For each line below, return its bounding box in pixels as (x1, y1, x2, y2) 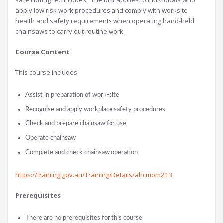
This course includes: (15, 68, 79, 77)
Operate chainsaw (25, 134, 76, 142)
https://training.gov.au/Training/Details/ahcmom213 (15, 170, 173, 180)
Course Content (15, 47, 70, 57)
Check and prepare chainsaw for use (25, 120, 126, 127)
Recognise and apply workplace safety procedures (25, 106, 165, 113)
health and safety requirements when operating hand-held (15, 16, 194, 26)
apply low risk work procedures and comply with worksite (15, 6, 188, 15)
